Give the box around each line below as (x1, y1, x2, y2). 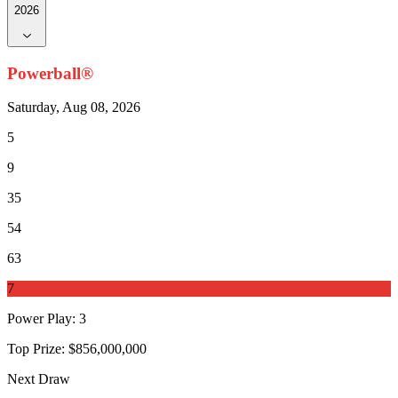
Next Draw (7, 371, 70, 387)
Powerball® (7, 63, 93, 83)
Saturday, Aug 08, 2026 (7, 99, 140, 115)
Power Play (7, 311, 72, 327)
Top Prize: (7, 341, 65, 357)
